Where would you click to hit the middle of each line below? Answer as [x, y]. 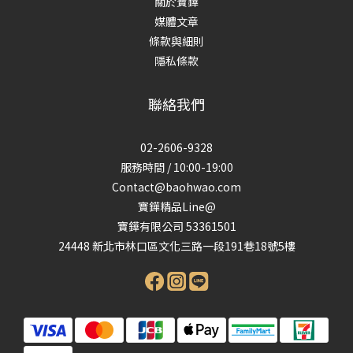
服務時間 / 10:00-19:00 [176, 167]
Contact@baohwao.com [176, 187]
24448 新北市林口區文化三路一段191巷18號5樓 [176, 246]
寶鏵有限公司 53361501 [176, 226]
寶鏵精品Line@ [176, 206]
